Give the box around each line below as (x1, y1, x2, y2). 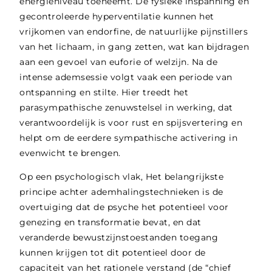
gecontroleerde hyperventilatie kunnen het (19, 10, 214, 22)
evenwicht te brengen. (19, 147, 121, 158)
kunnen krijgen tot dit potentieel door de (19, 247, 206, 259)
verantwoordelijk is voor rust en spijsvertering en (19, 117, 243, 128)
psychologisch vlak (54, 171, 141, 183)
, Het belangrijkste (140, 171, 224, 183)
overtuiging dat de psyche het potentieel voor (19, 202, 229, 213)
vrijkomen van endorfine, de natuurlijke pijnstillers (19, 25, 248, 37)
